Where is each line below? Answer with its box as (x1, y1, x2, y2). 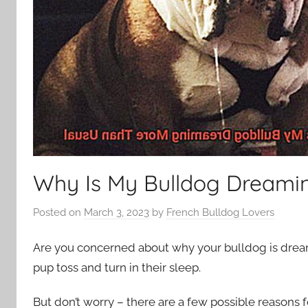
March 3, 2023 (84, 206, 149, 219)
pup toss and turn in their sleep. (33, 261, 201, 274)
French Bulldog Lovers (166, 206, 274, 219)
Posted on (33, 206, 84, 219)
